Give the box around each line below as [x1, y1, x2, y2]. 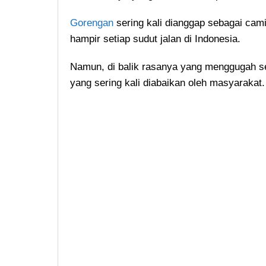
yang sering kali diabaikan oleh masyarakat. [70, 77, 265, 89]
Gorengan [70, 17, 116, 29]
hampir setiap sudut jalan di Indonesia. [70, 33, 240, 45]
